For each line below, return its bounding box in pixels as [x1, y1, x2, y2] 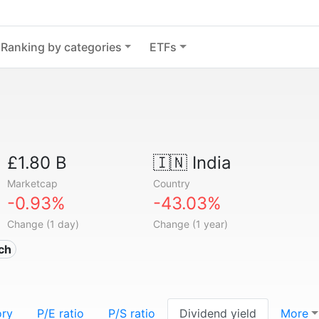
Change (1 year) [152, 218, 228, 230]
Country [152, 177, 190, 189]
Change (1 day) [7, 218, 80, 230]
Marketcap [7, 177, 58, 189]
